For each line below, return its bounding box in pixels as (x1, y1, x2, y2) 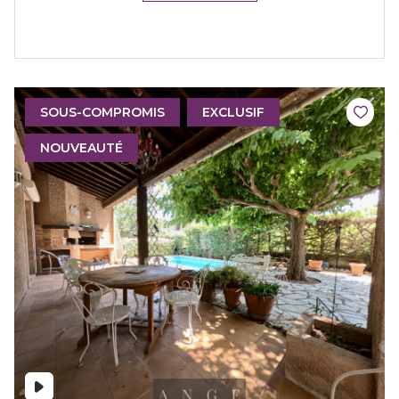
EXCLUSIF (202, 104, 265, 121)
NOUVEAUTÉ (40, 140, 123, 157)
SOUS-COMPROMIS (40, 104, 165, 121)
